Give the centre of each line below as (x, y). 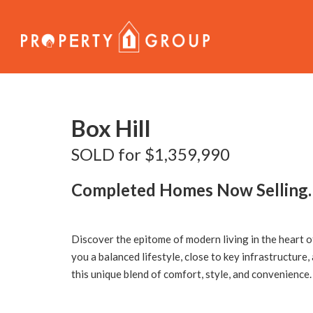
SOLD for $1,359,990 (151, 154)
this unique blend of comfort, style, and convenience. (191, 274)
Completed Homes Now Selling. (191, 190)
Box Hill (111, 128)
